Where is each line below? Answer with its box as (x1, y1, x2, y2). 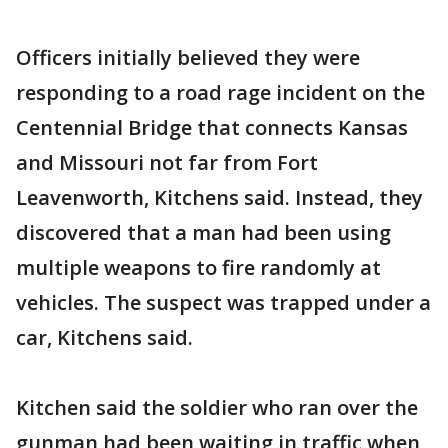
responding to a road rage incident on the (16, 79, 425, 106)
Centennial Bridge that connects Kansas (16, 114, 408, 141)
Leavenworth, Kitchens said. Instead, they (16, 184, 423, 211)
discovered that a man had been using (16, 219, 391, 246)
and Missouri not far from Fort (16, 149, 318, 176)
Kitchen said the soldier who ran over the (16, 394, 418, 421)
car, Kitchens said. (16, 324, 193, 351)
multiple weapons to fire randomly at (16, 254, 381, 281)
